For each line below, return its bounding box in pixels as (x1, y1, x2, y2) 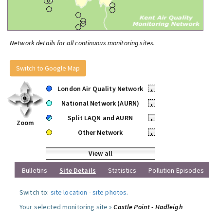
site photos (92, 188, 127, 197)
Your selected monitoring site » (19, 202, 114, 211)
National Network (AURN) (61, 99, 140, 108)
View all (88, 149, 113, 158)
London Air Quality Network (57, 84, 143, 93)
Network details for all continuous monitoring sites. (10, 38, 155, 47)
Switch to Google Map (16, 64, 80, 73)
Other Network (77, 128, 123, 137)
